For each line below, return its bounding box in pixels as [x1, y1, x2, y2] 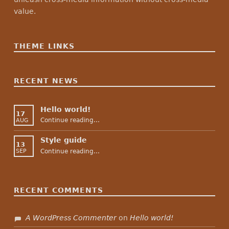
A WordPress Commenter [26, 213, 117, 222]
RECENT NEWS [13, 76, 78, 85]
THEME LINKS [13, 41, 75, 50]
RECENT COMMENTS [13, 186, 103, 194]
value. [13, 7, 36, 15]
